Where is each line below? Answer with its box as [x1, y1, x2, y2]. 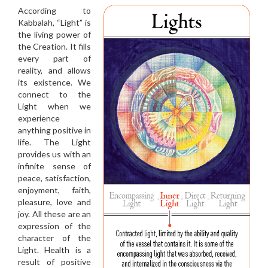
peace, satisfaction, [18, 173, 91, 183]
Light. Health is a [18, 245, 91, 255]
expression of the [18, 221, 91, 231]
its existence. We [18, 77, 91, 87]
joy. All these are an [18, 209, 91, 219]
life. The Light [18, 137, 91, 147]
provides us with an [18, 149, 91, 159]
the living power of [18, 29, 91, 39]
